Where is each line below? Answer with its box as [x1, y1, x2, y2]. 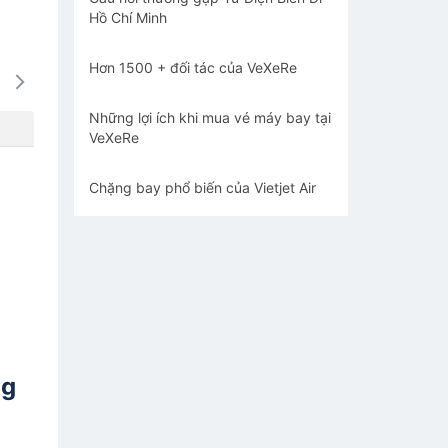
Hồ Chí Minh [89, 9, 167, 26]
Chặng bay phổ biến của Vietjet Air [89, 179, 316, 196]
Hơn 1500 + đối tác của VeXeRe [89, 59, 297, 76]
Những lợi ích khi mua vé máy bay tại [89, 109, 331, 126]
